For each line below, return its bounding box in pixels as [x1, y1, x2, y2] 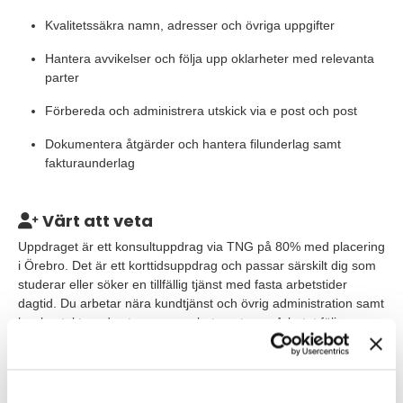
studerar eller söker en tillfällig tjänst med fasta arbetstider [18, 277, 347, 291]
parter [45, 70, 79, 85]
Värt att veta [39, 210, 153, 232]
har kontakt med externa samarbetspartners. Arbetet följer [18, 315, 348, 329]
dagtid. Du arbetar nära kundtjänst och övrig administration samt [18, 296, 384, 310]
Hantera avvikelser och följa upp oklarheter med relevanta [45, 51, 374, 66]
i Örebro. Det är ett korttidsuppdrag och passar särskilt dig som [18, 258, 376, 273]
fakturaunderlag [45, 156, 135, 170]
